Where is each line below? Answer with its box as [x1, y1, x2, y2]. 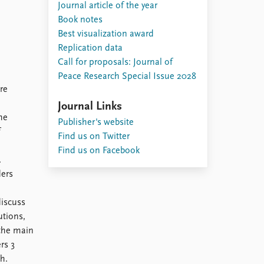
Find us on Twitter [58, 132, 130, 141]
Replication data [58, 44, 123, 53]
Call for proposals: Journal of [58, 58, 173, 67]
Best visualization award [58, 29, 154, 39]
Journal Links [58, 101, 122, 113]
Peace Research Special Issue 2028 [58, 72, 196, 81]
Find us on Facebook [58, 146, 140, 156]
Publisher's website [58, 118, 134, 127]
